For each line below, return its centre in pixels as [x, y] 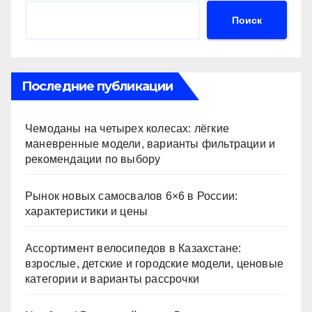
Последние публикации [97, 86]
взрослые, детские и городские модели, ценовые [155, 263]
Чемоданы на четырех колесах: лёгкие [127, 128]
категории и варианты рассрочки [112, 279]
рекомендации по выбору [93, 159]
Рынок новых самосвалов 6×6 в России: [132, 196]
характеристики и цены [87, 211]
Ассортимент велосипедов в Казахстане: [133, 248]
